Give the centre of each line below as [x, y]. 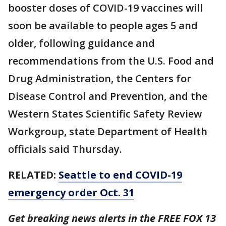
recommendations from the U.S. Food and [111, 61]
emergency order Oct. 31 [71, 193]
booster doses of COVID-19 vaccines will [105, 8]
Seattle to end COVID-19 [120, 175]
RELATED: [33, 175]
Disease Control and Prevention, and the [108, 96]
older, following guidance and [81, 43]
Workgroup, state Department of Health [108, 132]
